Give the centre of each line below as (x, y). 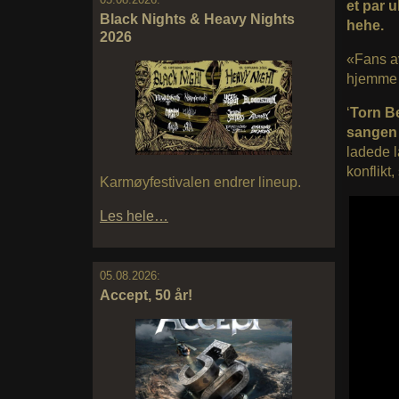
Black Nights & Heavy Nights (197, 20)
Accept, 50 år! (146, 295)
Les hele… (134, 216)
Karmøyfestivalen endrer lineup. (200, 182)
